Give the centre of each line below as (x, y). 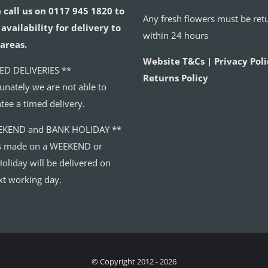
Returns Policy (176, 77)
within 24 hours (176, 35)
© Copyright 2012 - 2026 (134, 261)
